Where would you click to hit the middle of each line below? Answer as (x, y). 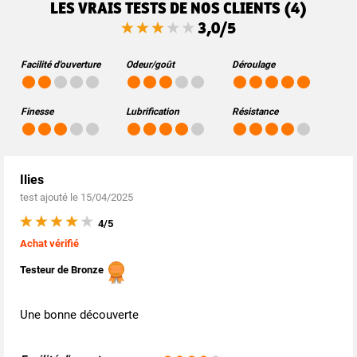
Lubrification (153, 112)
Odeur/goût (150, 65)
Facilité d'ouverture (61, 65)
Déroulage (253, 65)
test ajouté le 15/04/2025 (76, 198)
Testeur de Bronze (63, 270)
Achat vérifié (49, 244)
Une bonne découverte (79, 315)
